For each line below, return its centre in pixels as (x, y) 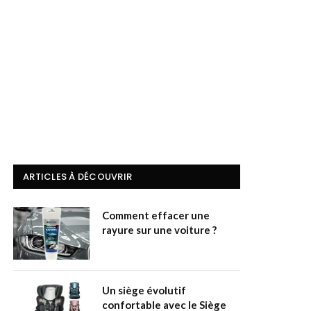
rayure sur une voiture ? (159, 230)
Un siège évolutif (144, 291)
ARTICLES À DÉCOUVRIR (78, 177)
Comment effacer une (156, 216)
